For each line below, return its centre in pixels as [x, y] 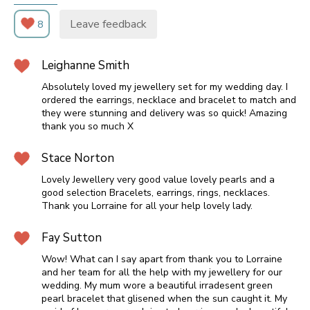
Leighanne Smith [85, 66]
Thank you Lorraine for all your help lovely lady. [147, 206]
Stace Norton [78, 158]
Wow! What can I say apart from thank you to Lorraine [162, 259]
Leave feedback [108, 25]
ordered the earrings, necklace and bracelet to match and [169, 100]
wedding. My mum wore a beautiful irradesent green [157, 286]
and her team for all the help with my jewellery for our [162, 273]
